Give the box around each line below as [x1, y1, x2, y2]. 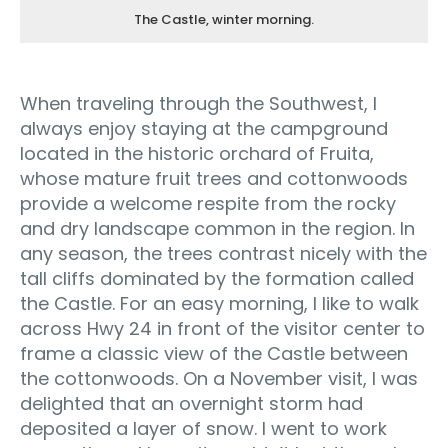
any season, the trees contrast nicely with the [20, 241, 427, 267]
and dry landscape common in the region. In [20, 216, 415, 242]
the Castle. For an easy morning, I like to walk [20, 291, 419, 317]
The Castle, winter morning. [134, 10, 314, 30]
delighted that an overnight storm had [20, 391, 363, 417]
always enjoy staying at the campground [20, 116, 388, 142]
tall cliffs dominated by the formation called [20, 266, 414, 292]
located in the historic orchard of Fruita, [20, 141, 374, 167]
